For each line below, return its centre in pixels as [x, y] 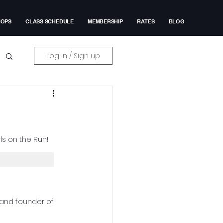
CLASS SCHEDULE [50, 21]
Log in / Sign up [73, 56]
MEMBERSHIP [105, 21]
